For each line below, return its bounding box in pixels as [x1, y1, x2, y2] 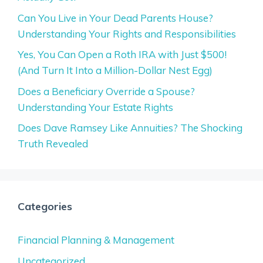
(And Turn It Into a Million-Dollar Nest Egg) [18, 64, 213, 77]
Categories [18, 200, 72, 214]
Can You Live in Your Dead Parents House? [18, 11, 213, 24]
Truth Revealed [18, 137, 88, 150]
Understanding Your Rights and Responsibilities [18, 27, 236, 40]
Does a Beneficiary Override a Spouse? [18, 85, 195, 97]
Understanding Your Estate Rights [18, 100, 173, 113]
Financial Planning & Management [18, 234, 174, 247]
